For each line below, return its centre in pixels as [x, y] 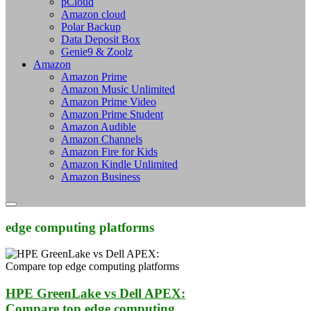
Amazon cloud [93, 14]
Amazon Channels [102, 139]
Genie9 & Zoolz [97, 51]
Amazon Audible [99, 126]
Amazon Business [101, 176]
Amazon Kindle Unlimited [119, 164]
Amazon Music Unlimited [118, 89]
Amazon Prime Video [109, 101]
